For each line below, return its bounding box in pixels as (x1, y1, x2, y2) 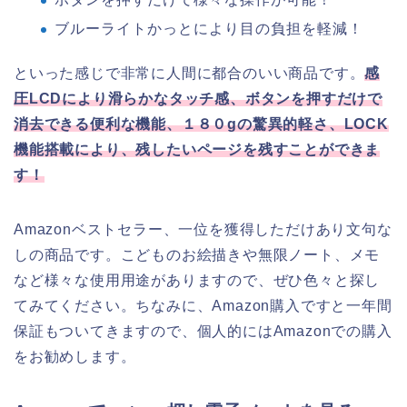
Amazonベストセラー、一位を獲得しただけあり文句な (14, 222, 392, 238)
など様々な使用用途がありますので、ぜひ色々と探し (14, 273, 381, 289)
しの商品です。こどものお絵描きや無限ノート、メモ (14, 247, 381, 263)
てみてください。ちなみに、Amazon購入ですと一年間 (14, 298, 392, 314)
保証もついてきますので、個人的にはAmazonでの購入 (14, 323, 392, 340)
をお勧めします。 (14, 349, 136, 365)
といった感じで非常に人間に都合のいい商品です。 (14, 65, 365, 82)
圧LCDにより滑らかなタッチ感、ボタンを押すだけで (14, 91, 382, 107)
